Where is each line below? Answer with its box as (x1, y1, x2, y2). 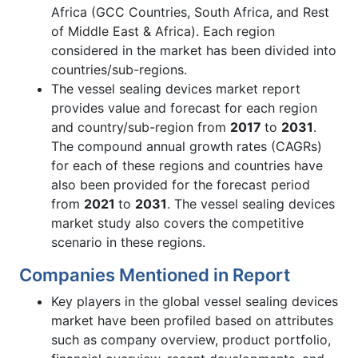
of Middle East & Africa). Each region (51, 23, 275, 40)
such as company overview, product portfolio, (51, 332, 331, 348)
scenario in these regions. (51, 234, 205, 251)
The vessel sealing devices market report (51, 81, 300, 97)
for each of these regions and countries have (51, 157, 323, 174)
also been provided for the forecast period (51, 177, 310, 193)
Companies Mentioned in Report (19, 265, 290, 286)
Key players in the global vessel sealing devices (51, 293, 338, 310)
